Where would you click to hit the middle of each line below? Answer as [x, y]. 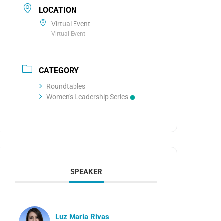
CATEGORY [59, 70]
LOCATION [58, 10]
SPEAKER [86, 172]
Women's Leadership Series [88, 97]
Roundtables [66, 86]
